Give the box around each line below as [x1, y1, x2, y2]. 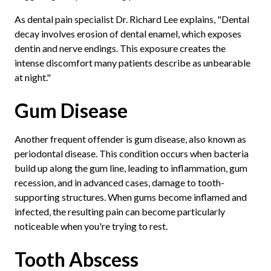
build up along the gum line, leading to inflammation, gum [14, 162, 247, 174]
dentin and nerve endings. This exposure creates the [14, 42, 226, 54]
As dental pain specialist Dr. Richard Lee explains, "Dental [14, 13, 249, 25]
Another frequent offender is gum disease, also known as [14, 132, 246, 145]
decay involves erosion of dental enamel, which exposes [14, 27, 241, 39]
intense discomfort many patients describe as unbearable [14, 56, 250, 68]
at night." [14, 71, 51, 83]
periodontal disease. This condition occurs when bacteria [14, 147, 249, 159]
